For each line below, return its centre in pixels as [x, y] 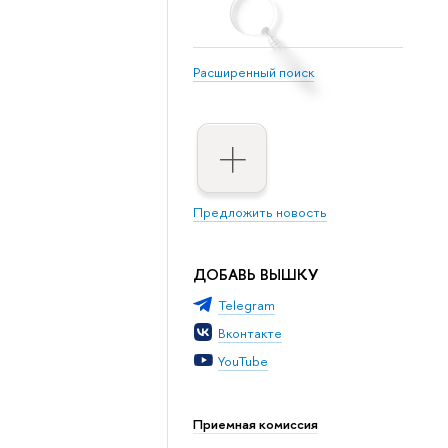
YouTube [242, 360]
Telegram [246, 305]
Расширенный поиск [253, 72]
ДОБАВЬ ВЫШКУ [255, 275]
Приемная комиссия [255, 424]
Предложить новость [259, 212]
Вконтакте [249, 333]
